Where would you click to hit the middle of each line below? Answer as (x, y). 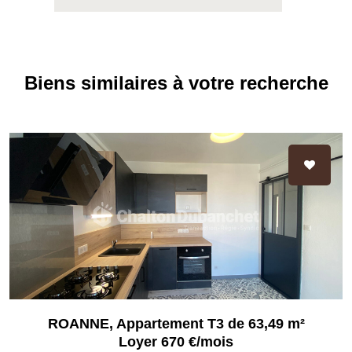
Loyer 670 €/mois (176, 342)
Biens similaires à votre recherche (176, 83)
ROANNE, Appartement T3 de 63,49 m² (176, 324)
